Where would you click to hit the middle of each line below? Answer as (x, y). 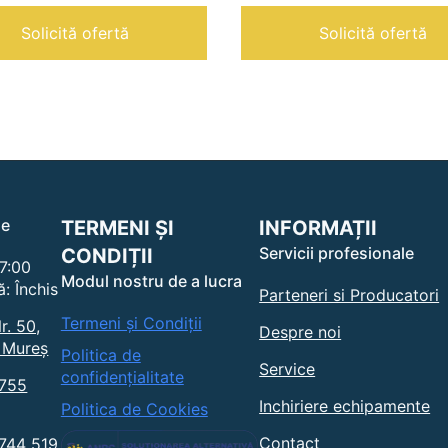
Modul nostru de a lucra (151, 281)
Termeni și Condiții (131, 323)
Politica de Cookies (134, 409)
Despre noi (300, 332)
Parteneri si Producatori (349, 295)
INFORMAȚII (318, 228)
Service (287, 369)
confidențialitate (122, 377)
